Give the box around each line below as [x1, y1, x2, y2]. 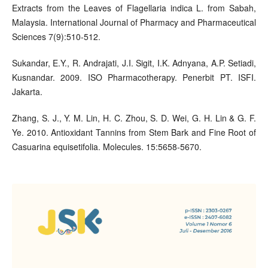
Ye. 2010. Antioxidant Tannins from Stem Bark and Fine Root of [11, 126, 257, 139]
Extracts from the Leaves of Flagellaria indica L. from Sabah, [11, 2, 257, 14]
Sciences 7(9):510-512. [11, 31, 100, 43]
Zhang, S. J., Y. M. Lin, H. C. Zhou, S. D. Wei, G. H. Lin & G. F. [11, 112, 257, 124]
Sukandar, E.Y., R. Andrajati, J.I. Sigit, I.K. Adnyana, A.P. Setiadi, [11, 57, 257, 69]
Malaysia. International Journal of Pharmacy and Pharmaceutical [11, 16, 257, 29]
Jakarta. [11, 86, 42, 98]
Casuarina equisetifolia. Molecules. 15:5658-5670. [11, 141, 202, 153]
